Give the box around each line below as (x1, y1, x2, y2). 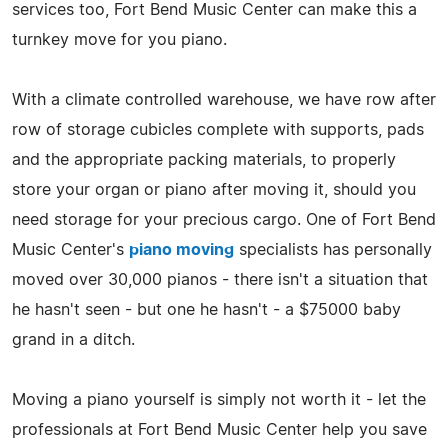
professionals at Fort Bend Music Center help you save (12, 421, 427, 438)
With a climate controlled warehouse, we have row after (12, 91, 436, 108)
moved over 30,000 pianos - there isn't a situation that (12, 271, 428, 288)
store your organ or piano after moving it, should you (12, 181, 416, 198)
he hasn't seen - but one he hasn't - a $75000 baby (12, 301, 401, 318)
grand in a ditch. (12, 331, 135, 348)
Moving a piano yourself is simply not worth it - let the (12, 391, 426, 408)
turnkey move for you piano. (12, 31, 227, 48)
